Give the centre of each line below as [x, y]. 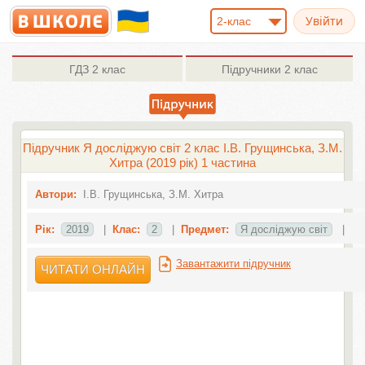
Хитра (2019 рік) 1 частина [182, 163]
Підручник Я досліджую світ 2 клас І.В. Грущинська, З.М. [182, 148]
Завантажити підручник [233, 264]
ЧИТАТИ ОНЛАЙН [92, 269]
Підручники [251, 69]
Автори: [55, 194]
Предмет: [204, 229]
